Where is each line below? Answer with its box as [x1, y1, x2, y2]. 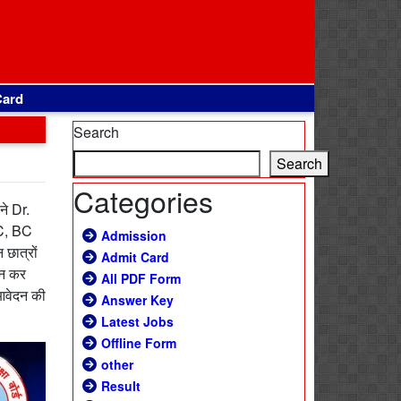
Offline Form [101, 334, 176, 352]
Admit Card [101, 248, 169, 266]
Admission [101, 226, 166, 244]
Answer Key [101, 291, 174, 309]
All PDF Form [101, 269, 181, 287]
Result [101, 377, 141, 395]
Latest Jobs [101, 312, 174, 330]
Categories [73, 180, 213, 221]
